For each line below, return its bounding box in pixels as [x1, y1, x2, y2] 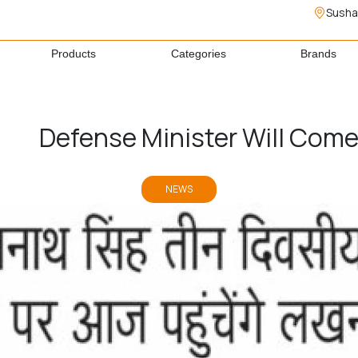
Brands [300, 47, 337, 61]
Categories [170, 47, 226, 61]
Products [50, 47, 96, 61]
